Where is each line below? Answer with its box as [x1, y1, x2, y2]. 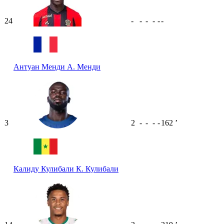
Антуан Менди [13, 62, 67, 71]
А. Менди [67, 62, 100, 71]
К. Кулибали [76, 164, 118, 173]
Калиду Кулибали [13, 164, 76, 173]
